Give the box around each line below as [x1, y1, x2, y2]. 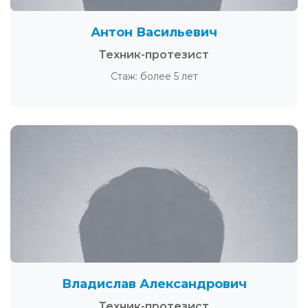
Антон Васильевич [91, 24, 217, 40]
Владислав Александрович [61, 276, 247, 291]
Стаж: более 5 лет [110, 69, 198, 82]
